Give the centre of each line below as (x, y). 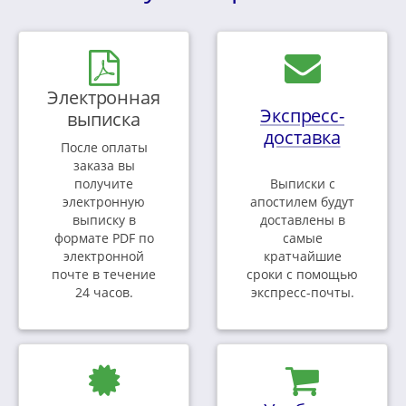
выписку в (104, 220)
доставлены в (302, 220)
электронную (104, 202)
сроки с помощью (302, 275)
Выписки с (302, 184)
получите (104, 184)
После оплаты (104, 148)
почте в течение (104, 275)
